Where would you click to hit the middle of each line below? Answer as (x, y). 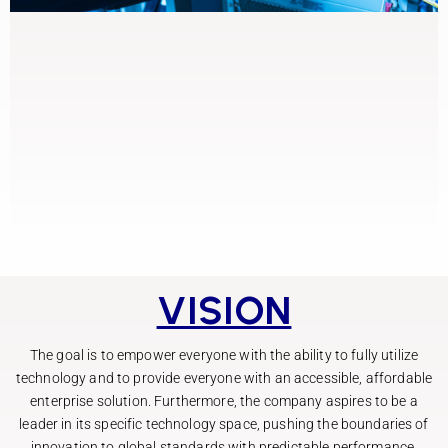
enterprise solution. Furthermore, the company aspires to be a (224, 400)
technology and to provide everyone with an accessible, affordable (224, 377)
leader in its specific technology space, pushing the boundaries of (224, 423)
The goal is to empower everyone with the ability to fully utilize (224, 354)
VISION (224, 309)
